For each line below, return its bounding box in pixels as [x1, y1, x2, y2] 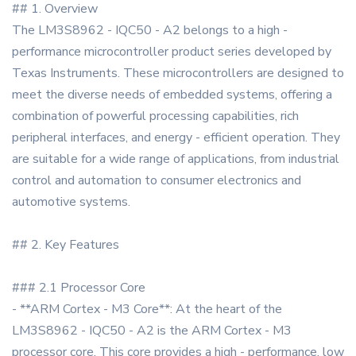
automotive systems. [12, 193, 130, 211]
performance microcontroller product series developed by [12, 43, 331, 61]
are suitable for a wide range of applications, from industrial [12, 150, 339, 168]
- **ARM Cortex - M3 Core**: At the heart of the [12, 300, 282, 319]
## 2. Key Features [12, 236, 119, 254]
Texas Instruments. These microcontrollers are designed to [12, 64, 344, 83]
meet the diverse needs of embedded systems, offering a [12, 86, 332, 104]
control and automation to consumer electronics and [12, 172, 301, 190]
